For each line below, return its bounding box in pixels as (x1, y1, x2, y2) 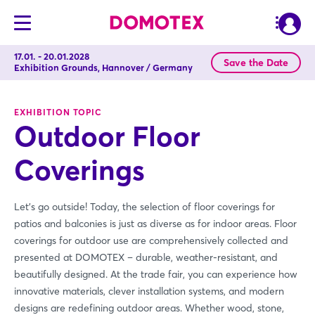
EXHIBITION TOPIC (14, 107, 102, 117)
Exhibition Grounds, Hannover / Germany (14, 62, 193, 73)
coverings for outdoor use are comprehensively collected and (14, 234, 288, 247)
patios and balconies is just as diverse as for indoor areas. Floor (14, 217, 297, 230)
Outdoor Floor (14, 119, 200, 153)
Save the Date (224, 56, 288, 69)
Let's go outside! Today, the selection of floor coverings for (14, 200, 275, 213)
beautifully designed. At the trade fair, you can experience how (14, 268, 297, 281)
